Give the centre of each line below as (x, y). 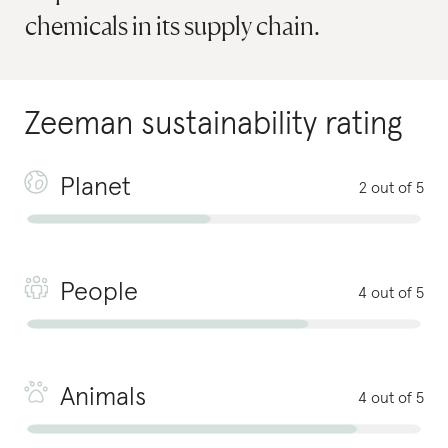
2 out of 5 (391, 188)
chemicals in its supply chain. (173, 25)
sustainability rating (271, 125)
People (99, 293)
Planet (95, 188)
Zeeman (78, 125)
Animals (103, 398)
